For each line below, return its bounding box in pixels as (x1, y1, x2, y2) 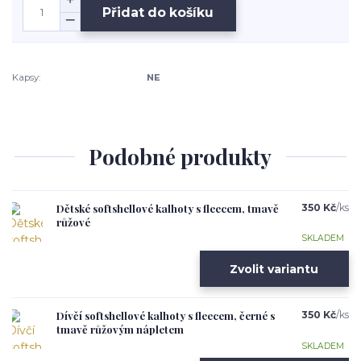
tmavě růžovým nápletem (56, 322, 184, 337)
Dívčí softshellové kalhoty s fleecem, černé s (56, 309, 275, 323)
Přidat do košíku (102, 4, 214, 20)
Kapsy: (12, 72, 40, 84)
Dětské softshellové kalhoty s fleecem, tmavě (56, 201, 279, 216)
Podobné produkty (89, 142, 272, 171)
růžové (56, 215, 90, 230)
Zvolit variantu (230, 261, 319, 276)
